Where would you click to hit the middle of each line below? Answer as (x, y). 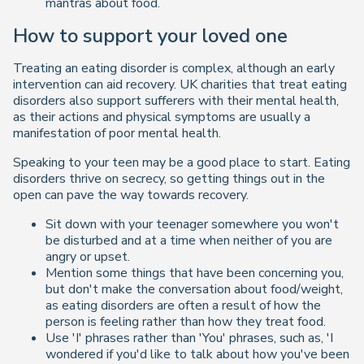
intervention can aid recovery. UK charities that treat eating (180, 84)
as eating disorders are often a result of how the (183, 305)
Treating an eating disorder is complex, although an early (174, 68)
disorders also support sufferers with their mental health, (176, 100)
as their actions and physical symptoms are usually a (162, 117)
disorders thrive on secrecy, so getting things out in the (169, 178)
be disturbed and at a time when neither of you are (189, 240)
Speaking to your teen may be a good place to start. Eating (182, 162)
